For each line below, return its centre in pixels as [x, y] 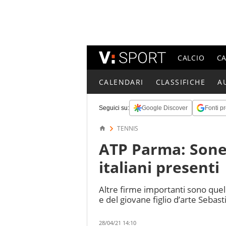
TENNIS [128, 128]
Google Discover [165, 108]
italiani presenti [159, 167]
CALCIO [191, 58]
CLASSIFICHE [181, 82]
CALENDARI [121, 82]
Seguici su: [114, 108]
